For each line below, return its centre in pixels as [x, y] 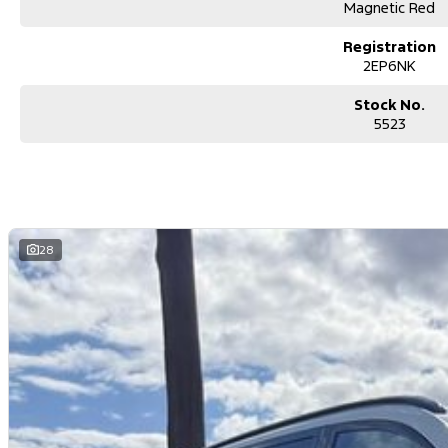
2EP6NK [390, 65]
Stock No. [390, 104]
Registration [390, 46]
